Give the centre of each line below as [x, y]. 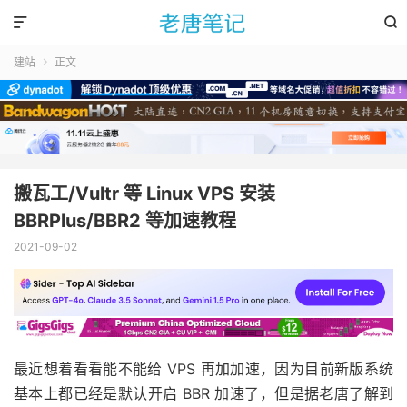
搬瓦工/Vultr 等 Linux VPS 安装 [144, 193]
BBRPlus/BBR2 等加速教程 [125, 220]
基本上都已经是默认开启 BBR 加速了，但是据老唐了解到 [203, 393]
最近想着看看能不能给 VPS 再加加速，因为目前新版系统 [203, 368]
